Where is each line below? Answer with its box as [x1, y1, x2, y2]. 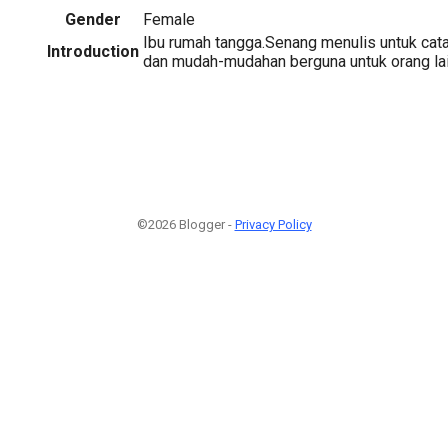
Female [143, 9, 195, 29]
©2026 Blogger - [136, 217, 235, 232]
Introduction [47, 41, 139, 61]
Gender [65, 9, 121, 29]
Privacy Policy [234, 217, 312, 232]
